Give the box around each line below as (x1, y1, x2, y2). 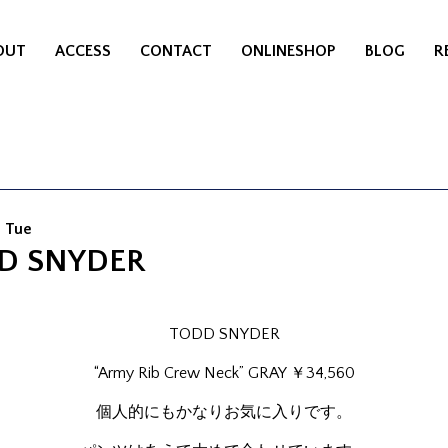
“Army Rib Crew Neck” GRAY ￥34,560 (93, 364, 355, 382)
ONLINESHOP (241, 42, 336, 60)
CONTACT (140, 42, 213, 60)
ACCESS (55, 42, 112, 60)
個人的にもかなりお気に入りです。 (96, 403, 352, 421)
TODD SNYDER (168, 325, 280, 343)
